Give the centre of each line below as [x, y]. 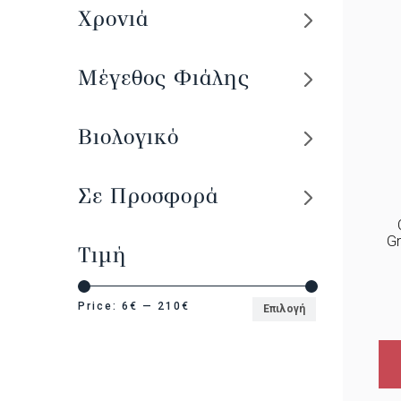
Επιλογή [285, 309]
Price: [100, 306]
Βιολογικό [128, 137]
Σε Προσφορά [148, 196]
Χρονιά [113, 19]
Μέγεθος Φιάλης [164, 78]
